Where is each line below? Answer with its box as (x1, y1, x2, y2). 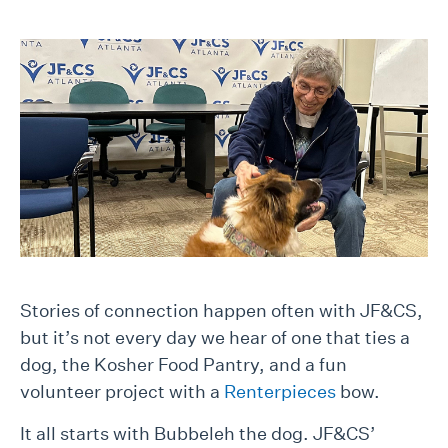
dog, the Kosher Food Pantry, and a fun (20, 354, 347, 376)
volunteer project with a (20, 381, 224, 403)
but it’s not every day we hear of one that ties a (20, 327, 410, 349)
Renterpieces (224, 381, 336, 403)
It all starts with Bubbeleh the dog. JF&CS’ (20, 423, 376, 445)
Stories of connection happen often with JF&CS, (20, 300, 423, 322)
